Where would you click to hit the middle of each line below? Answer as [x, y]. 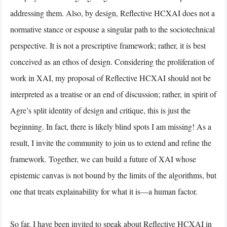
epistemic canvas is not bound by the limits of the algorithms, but [113, 175]
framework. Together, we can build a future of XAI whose [103, 159]
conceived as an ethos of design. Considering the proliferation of [112, 61]
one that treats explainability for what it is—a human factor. [104, 191]
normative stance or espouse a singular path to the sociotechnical [112, 29]
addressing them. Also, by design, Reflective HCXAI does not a [112, 13]
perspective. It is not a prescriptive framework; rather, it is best [108, 45]
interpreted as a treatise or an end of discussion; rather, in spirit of [113, 94]
